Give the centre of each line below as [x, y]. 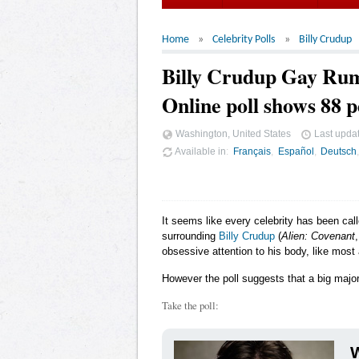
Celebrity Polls [244, 40]
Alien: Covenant [318, 236]
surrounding [190, 236]
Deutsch [339, 151]
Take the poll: [190, 305]
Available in [200, 151]
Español [296, 151]
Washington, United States [232, 133]
